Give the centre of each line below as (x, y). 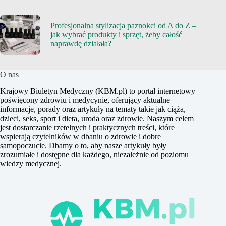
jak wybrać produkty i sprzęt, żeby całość (116, 34)
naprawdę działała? (81, 43)
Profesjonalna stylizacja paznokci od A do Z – (123, 25)
